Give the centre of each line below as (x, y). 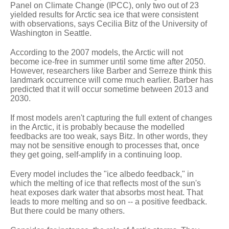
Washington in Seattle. (51, 33)
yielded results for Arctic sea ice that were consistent (104, 14)
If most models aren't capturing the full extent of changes (111, 118)
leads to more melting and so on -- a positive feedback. (109, 201)
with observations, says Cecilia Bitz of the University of (109, 24)
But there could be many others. (67, 211)
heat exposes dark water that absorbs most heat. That (107, 192)
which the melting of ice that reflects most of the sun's (106, 183)
